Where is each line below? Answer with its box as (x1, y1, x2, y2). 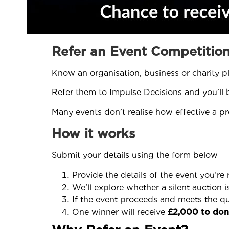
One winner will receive (72, 207, 168, 217)
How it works (52, 126, 135, 142)
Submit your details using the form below (52, 150, 218, 161)
